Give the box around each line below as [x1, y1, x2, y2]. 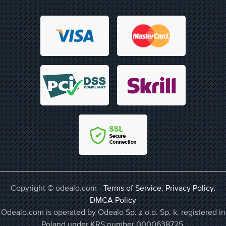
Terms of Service [103, 183, 161, 193]
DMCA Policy [90, 195, 136, 205]
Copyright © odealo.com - [11, 183, 103, 193]
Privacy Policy [165, 183, 213, 193]
